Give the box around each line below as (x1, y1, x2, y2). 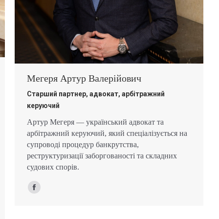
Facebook (34, 189, 65, 197)
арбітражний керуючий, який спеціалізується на (27, 129, 187, 137)
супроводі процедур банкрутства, (27, 140, 139, 149)
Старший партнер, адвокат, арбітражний (27, 89, 165, 98)
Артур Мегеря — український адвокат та (27, 117, 164, 126)
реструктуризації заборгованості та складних (27, 151, 177, 160)
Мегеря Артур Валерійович (27, 72, 141, 84)
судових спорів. (27, 162, 79, 171)
